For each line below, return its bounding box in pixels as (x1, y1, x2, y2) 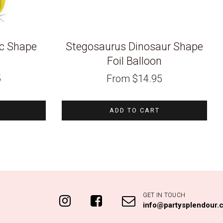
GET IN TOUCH (142, 191, 186, 199)
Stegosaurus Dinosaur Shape (66, 40, 203, 53)
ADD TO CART (109, 106, 160, 114)
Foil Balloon (107, 55, 162, 68)
